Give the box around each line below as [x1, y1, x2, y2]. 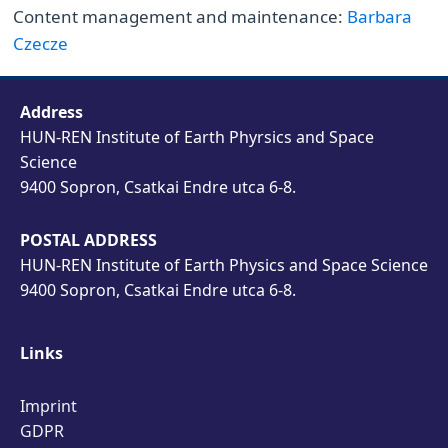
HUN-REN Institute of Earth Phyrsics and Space [20, 126, 374, 148]
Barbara [347, 4, 413, 28]
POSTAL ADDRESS [20, 229, 157, 251]
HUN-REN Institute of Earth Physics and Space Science [20, 254, 428, 276]
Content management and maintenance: [13, 4, 348, 28]
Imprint [20, 395, 77, 417]
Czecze [13, 31, 69, 55]
